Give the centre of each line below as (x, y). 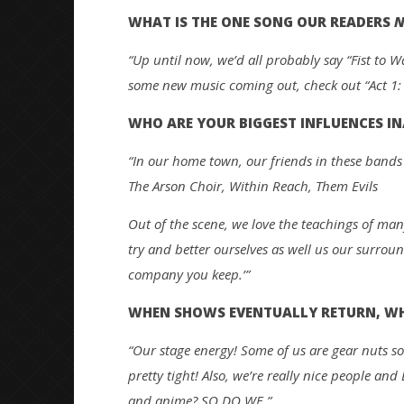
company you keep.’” (188, 274)
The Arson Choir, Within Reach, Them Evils (252, 185)
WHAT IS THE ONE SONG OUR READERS (261, 21)
